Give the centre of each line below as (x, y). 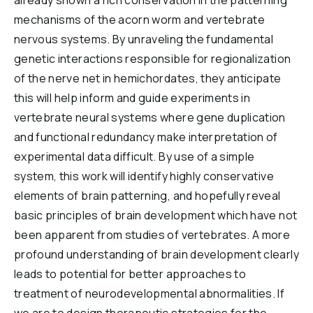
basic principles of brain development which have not (156, 215)
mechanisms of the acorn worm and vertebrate (140, 20)
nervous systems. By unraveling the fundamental (144, 39)
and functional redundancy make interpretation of (146, 137)
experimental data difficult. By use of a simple (134, 156)
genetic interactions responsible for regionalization (153, 59)
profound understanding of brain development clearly (156, 254)
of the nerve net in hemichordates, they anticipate (148, 78)
